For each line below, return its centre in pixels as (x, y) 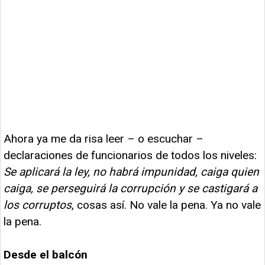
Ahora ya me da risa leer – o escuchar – (104, 138)
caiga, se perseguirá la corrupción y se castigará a (130, 188)
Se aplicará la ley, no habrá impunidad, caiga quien (131, 172)
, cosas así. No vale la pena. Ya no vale (166, 205)
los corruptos (38, 205)
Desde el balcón (46, 254)
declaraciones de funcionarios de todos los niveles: (130, 155)
